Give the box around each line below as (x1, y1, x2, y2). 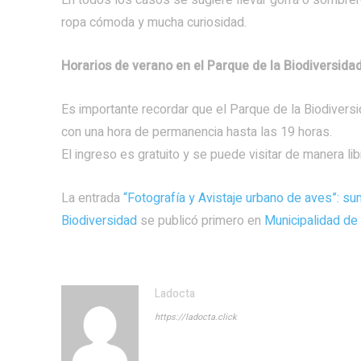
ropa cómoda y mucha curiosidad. (61, 13, 247, 32)
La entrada (61, 189, 123, 208)
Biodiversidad (61, 211, 137, 230)
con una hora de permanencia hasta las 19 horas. (61, 122, 332, 142)
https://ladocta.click (155, 310, 237, 324)
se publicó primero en (137, 211, 264, 230)
